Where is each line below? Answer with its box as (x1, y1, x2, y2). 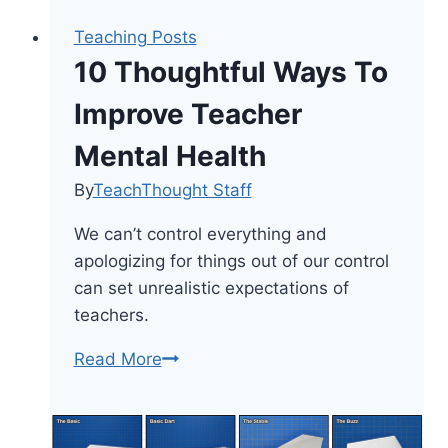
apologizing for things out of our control (73, 250, 389, 271)
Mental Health (73, 138, 266, 173)
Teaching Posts (73, 26, 197, 47)
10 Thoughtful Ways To (73, 54, 388, 89)
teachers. (73, 304, 149, 325)
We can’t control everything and (73, 223, 327, 244)
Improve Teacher (73, 96, 302, 131)
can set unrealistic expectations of (73, 277, 349, 298)
